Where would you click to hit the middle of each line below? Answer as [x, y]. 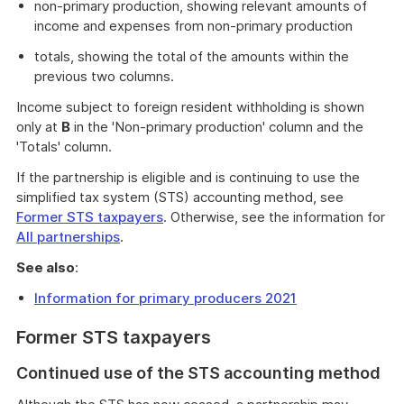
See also [46, 267]
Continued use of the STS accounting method [198, 373]
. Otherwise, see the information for [274, 217]
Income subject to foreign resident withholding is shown [190, 107]
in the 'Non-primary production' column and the [217, 127]
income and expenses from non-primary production [193, 26]
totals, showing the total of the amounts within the [192, 56]
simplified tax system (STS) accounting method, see [180, 197]
